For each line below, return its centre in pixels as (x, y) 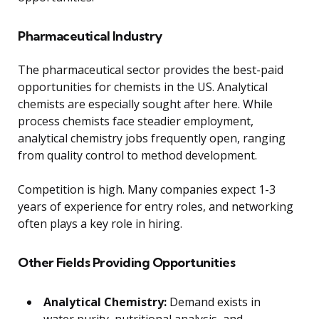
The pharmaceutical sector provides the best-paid (151, 69)
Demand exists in (214, 302)
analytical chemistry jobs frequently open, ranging (152, 138)
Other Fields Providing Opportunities (126, 262)
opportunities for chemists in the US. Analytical (143, 87)
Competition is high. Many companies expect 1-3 (147, 189)
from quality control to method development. (137, 155)
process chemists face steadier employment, (136, 121)
